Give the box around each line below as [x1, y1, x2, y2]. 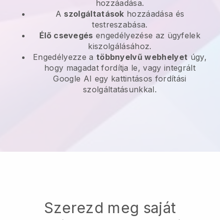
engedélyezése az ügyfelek [93, 30, 201, 40]
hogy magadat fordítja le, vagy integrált [44, 62, 195, 73]
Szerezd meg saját [44, 198, 176, 217]
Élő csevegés [39, 30, 93, 40]
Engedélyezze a [33, 52, 96, 62]
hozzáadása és [124, 8, 185, 19]
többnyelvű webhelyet [96, 52, 188, 62]
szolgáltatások [64, 8, 124, 19]
